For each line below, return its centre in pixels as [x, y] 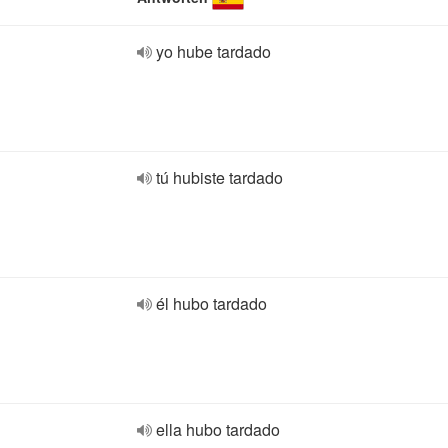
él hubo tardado [211, 303]
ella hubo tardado [218, 429]
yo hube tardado [213, 51]
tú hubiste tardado [219, 177]
